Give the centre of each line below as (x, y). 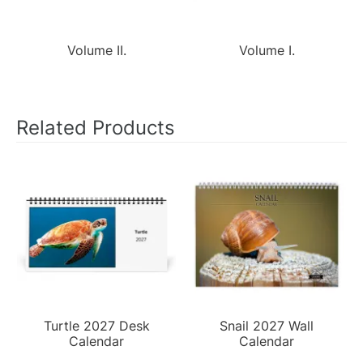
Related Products (96, 127)
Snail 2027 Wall (267, 325)
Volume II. (96, 50)
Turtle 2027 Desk (96, 325)
